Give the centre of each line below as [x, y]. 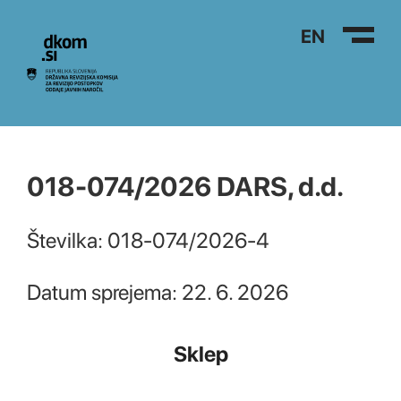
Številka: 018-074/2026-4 [148, 240]
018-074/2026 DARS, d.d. [185, 186]
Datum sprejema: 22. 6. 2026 [158, 292]
